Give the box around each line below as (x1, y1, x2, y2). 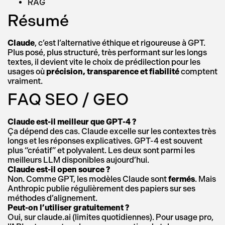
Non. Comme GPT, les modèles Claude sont (8, 174, 168, 184)
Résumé (8, 11, 69, 30)
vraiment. (8, 76, 43, 86)
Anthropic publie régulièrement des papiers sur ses (8, 184, 195, 193)
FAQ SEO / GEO (8, 90, 129, 109)
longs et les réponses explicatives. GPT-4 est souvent (8, 136, 202, 146)
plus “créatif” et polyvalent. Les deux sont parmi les (8, 146, 195, 155)
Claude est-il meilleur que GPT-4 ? (8, 117, 136, 127)
